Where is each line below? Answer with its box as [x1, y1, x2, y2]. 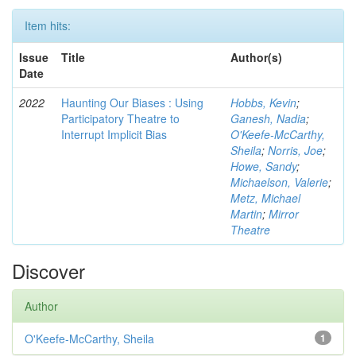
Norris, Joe [268, 142, 323, 158]
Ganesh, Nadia [230, 110, 306, 126]
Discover [12, 257, 85, 284]
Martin [230, 206, 262, 222]
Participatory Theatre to [61, 110, 180, 126]
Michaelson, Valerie [230, 174, 328, 190]
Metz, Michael [230, 190, 300, 206]
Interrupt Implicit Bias [61, 126, 167, 142]
